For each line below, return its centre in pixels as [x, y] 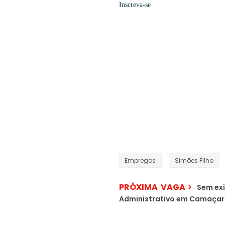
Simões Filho [194, 160]
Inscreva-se [135, 5]
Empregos [140, 160]
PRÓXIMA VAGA [152, 187]
